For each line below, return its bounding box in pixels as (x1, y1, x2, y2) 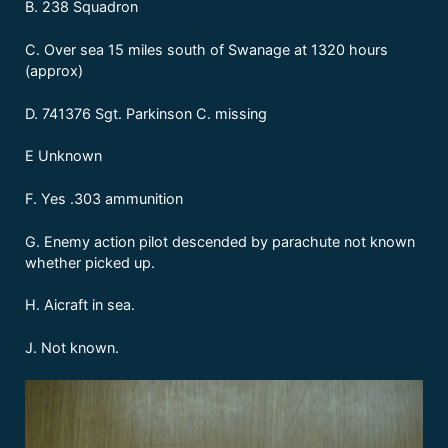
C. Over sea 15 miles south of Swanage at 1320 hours (25, 41, 388, 58)
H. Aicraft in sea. (25, 296, 135, 314)
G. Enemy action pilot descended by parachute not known (25, 232, 415, 250)
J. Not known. (25, 339, 119, 357)
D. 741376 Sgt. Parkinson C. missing (25, 104, 267, 122)
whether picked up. (25, 253, 155, 271)
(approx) (25, 62, 83, 79)
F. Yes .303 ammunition (25, 190, 183, 208)
